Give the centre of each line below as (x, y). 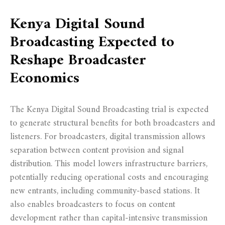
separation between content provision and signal (97, 150)
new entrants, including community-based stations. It (105, 191)
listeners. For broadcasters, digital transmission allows (108, 137)
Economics (45, 78)
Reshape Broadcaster (78, 60)
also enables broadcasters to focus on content (93, 204)
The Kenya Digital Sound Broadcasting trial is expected (109, 109)
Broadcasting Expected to (92, 42)
